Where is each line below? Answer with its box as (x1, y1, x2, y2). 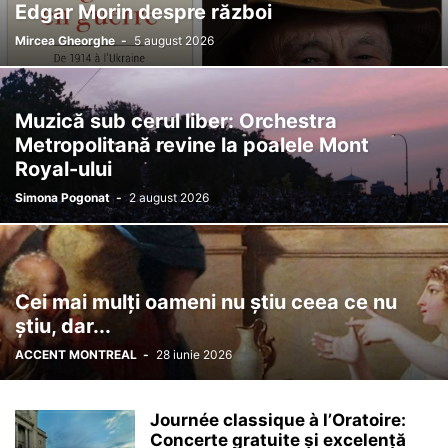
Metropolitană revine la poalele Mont (15, 133, 369, 157)
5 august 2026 (134, 33, 214, 48)
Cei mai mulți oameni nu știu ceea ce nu (15, 290, 397, 314)
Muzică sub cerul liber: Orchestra (15, 109, 337, 133)
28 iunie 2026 (156, 347, 232, 362)
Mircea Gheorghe (15, 33, 115, 48)
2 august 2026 (129, 190, 209, 205)
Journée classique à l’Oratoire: (150, 410, 406, 430)
